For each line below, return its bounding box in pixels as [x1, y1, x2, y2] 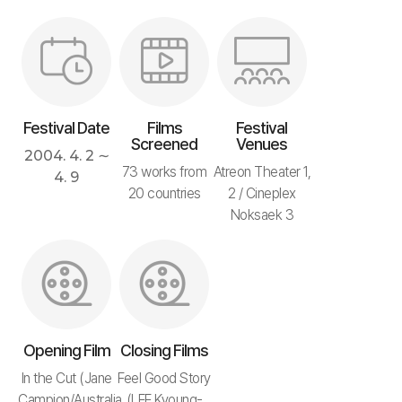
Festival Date [23, 118, 110, 137]
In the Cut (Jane [21, 370, 112, 387]
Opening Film [22, 341, 110, 360]
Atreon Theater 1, [213, 163, 311, 180]
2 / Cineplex [227, 185, 296, 202]
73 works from [121, 163, 207, 180]
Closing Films [120, 341, 209, 360]
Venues [236, 135, 288, 153]
